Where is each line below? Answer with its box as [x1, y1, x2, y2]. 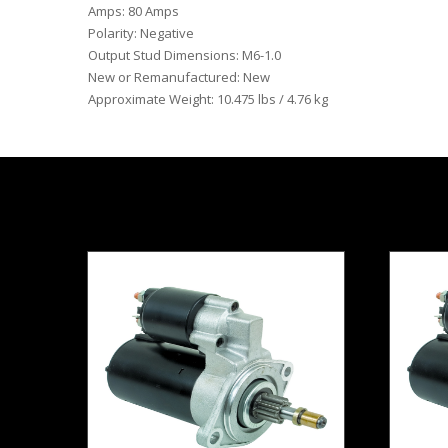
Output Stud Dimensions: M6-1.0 [88, 46, 281, 65]
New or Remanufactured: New [88, 68, 270, 87]
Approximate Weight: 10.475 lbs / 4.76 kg [88, 90, 328, 109]
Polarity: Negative [88, 24, 194, 43]
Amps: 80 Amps [88, 2, 179, 21]
